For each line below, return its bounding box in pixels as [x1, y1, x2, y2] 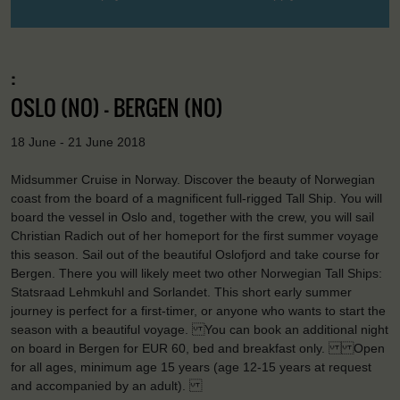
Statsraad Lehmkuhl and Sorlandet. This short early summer [11, 285, 352, 300]
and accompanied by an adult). [11, 379, 202, 394]
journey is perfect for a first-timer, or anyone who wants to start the [11, 304, 386, 319]
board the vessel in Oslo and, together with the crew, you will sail [11, 210, 374, 225]
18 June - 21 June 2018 [11, 134, 146, 149]
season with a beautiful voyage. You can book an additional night [11, 322, 388, 337]
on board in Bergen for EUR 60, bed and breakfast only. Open [11, 341, 385, 356]
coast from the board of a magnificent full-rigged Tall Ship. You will [11, 191, 382, 206]
